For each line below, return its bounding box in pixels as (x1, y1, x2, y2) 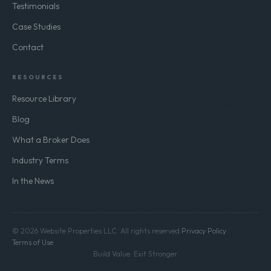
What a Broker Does (12, 134, 90, 145)
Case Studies (12, 21, 60, 32)
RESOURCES (12, 73, 64, 81)
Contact (12, 41, 44, 53)
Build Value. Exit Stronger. (93, 249, 178, 258)
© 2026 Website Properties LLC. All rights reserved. (12, 226, 181, 235)
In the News (12, 175, 54, 186)
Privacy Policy (181, 226, 226, 235)
